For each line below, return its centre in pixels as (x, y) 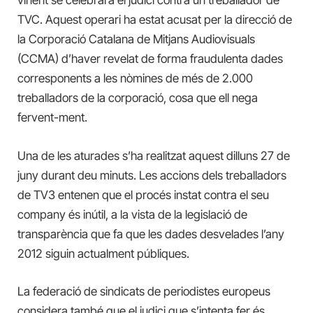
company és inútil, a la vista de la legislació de (132, 214)
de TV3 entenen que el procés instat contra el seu (143, 195)
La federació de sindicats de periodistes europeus (144, 291)
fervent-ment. (52, 118)
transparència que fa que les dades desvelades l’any (151, 234)
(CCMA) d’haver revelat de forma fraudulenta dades (150, 59)
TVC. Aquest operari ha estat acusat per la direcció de (155, 20)
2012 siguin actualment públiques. (103, 253)
